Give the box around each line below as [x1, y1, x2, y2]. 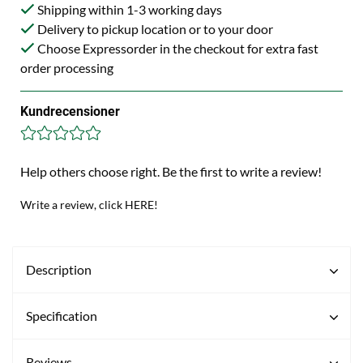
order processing [20, 60, 113, 75]
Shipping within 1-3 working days [35, 2, 222, 17]
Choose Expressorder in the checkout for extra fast [35, 41, 318, 56]
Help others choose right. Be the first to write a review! [20, 164, 322, 179]
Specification [26, 308, 97, 323]
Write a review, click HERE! [20, 198, 158, 211]
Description [26, 262, 92, 277]
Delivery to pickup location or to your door [35, 21, 273, 36]
